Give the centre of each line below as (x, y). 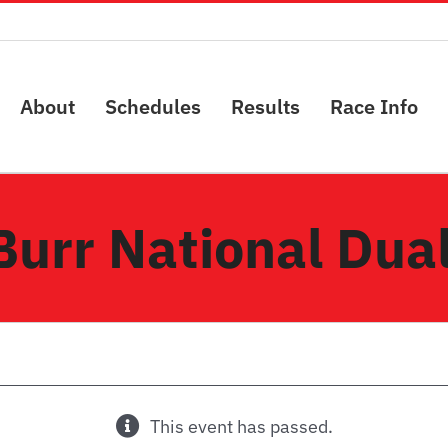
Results (265, 106)
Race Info (374, 106)
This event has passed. (241, 426)
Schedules (153, 106)
